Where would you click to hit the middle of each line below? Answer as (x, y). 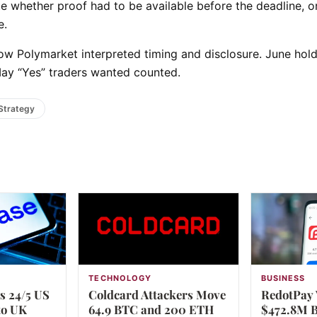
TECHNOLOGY (120, 278)
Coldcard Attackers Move (157, 295)
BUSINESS (283, 278)
